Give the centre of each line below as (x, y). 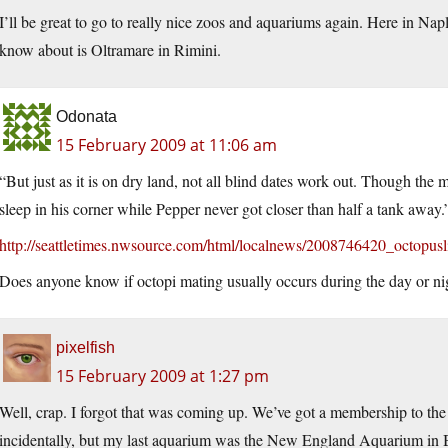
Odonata (86, 117)
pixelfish (85, 348)
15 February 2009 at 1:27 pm (162, 376)
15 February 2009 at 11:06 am (166, 145)
